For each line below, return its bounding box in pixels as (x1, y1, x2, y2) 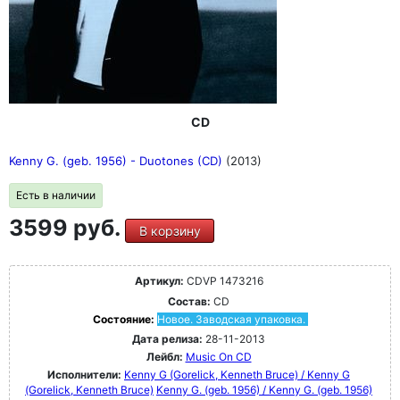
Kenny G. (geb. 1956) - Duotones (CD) (9, 154, 226, 169)
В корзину (138, 223, 201, 239)
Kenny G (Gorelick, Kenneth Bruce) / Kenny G (124, 368, 350, 382)
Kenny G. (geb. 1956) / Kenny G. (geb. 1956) (156, 383, 372, 397)
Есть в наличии (16, 188, 96, 203)
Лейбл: (146, 350, 183, 364)
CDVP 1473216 (183, 274, 263, 288)
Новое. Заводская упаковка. (156, 312, 305, 327)
